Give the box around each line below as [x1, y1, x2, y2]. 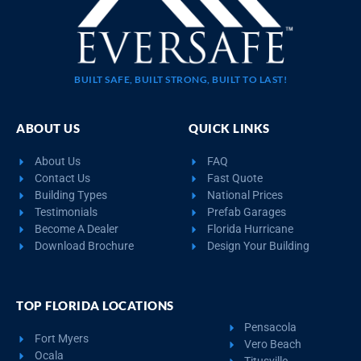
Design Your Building [206, 239, 309, 253]
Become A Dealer [34, 222, 118, 236]
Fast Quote [206, 172, 263, 185]
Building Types [34, 189, 107, 202]
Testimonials [34, 205, 98, 219]
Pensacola [244, 321, 297, 334]
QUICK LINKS [189, 121, 270, 136]
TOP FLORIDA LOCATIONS [16, 298, 174, 313]
